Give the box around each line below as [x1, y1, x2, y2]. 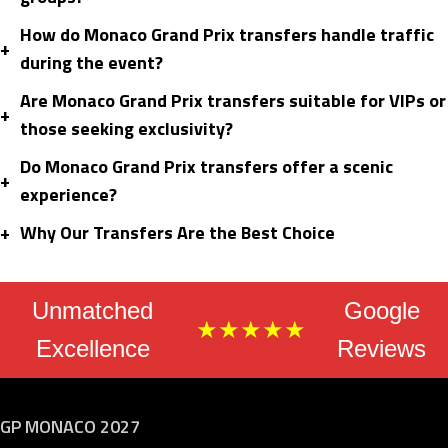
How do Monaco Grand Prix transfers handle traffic [20, 21, 434, 49]
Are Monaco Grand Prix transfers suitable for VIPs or [20, 87, 446, 115]
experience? [20, 181, 117, 209]
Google [343, 297, 420, 325]
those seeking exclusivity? [20, 115, 233, 143]
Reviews [337, 335, 427, 363]
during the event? [20, 49, 163, 77]
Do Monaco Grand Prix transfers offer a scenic [20, 153, 393, 181]
